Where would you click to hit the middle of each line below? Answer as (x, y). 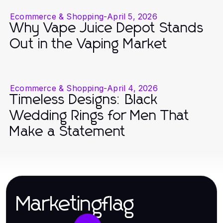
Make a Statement (68, 132)
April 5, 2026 (132, 16)
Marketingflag (76, 205)
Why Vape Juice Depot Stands (107, 28)
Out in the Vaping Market (89, 44)
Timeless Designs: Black (84, 100)
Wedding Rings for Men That (100, 116)
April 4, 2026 (132, 88)
